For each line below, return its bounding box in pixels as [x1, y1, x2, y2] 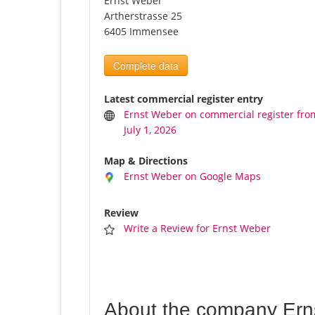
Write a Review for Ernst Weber [124, 221, 271, 236]
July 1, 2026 [124, 123, 177, 137]
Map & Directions [104, 154, 188, 168]
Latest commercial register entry [104, 92, 263, 106]
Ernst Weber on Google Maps [124, 169, 262, 184]
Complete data [113, 58, 179, 73]
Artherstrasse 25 [104, 9, 182, 23]
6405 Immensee [104, 25, 179, 39]
